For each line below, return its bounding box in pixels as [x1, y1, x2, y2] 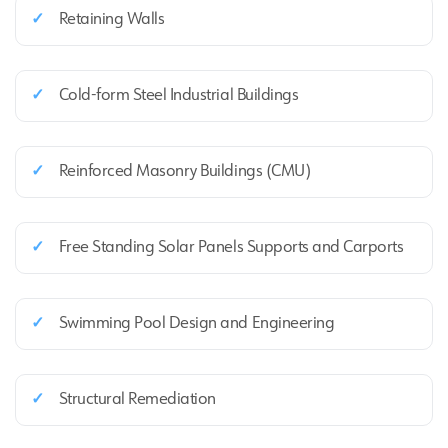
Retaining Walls [58, 12, 165, 29]
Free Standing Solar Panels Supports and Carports [58, 240, 404, 257]
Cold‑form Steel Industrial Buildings [58, 88, 299, 105]
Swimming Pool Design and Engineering [58, 316, 335, 333]
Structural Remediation [58, 392, 216, 409]
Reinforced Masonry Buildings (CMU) [58, 164, 311, 181]
